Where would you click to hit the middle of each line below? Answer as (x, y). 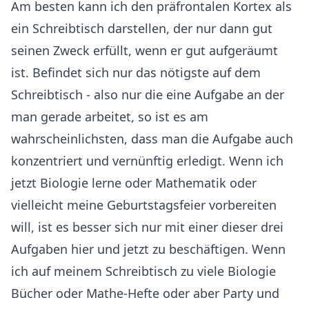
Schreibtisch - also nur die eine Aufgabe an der (148, 94)
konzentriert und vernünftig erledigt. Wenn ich (147, 160)
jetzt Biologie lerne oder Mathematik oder (134, 182)
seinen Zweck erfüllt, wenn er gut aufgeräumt (144, 50)
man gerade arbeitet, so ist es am (110, 116)
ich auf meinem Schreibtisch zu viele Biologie (143, 271)
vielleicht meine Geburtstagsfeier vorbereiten (144, 205)
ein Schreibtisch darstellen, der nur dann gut (142, 28)
